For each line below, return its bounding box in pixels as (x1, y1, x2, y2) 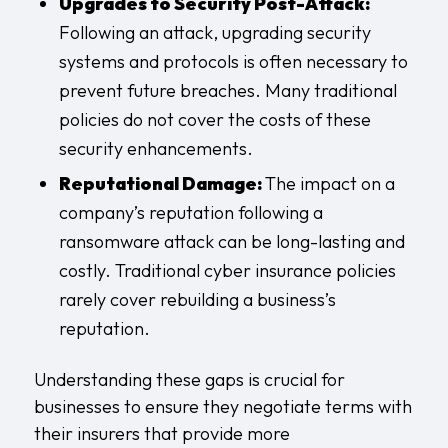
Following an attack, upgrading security (58, 20, 371, 44)
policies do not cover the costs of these (58, 107, 371, 131)
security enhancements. (58, 136, 253, 160)
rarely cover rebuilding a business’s (58, 287, 336, 311)
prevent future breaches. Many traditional (58, 78, 397, 102)
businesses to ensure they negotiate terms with (33, 394, 412, 418)
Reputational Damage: (58, 171, 265, 195)
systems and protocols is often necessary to (58, 49, 408, 73)
